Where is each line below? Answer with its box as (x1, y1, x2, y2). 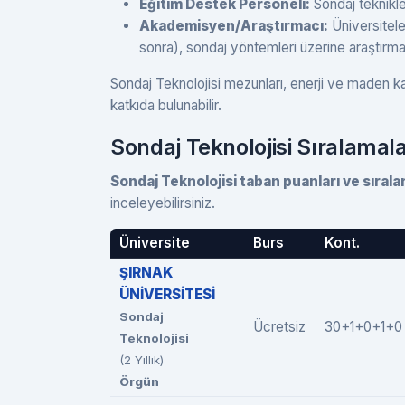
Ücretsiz (252, 317, 306, 335)
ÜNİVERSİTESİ (118, 285, 215, 303)
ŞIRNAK (118, 263, 173, 281)
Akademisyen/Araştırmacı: (139, 16, 328, 34)
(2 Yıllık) (118, 352, 164, 367)
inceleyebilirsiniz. (110, 193, 215, 212)
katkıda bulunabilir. (110, 96, 221, 114)
